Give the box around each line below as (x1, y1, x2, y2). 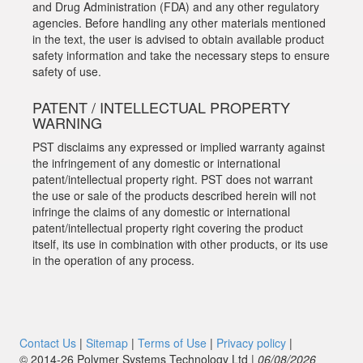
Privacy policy (216, 334, 286, 351)
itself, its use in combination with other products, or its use (32, 236, 328, 253)
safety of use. (32, 63, 101, 80)
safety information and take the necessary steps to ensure (32, 47, 330, 64)
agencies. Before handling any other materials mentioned (32, 15, 326, 32)
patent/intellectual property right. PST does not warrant (32, 171, 313, 188)
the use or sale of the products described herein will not (32, 187, 316, 204)
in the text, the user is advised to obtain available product (32, 31, 324, 48)
